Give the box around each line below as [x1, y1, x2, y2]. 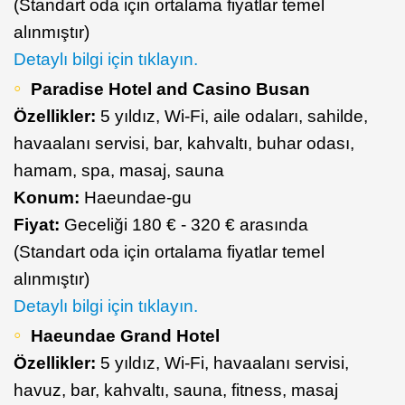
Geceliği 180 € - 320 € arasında [64, 214, 308, 234]
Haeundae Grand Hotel [31, 325, 220, 345]
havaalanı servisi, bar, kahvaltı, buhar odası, [14, 133, 354, 153]
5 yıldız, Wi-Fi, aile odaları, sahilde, [100, 106, 368, 126]
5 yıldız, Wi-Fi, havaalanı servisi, [100, 353, 349, 372]
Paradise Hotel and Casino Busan [31, 79, 310, 99]
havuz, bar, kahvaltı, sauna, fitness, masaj [14, 380, 338, 400]
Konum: [14, 187, 80, 207]
